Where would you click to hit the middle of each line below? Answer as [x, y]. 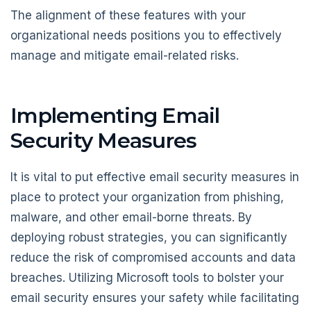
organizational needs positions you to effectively [146, 36]
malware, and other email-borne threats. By [131, 217]
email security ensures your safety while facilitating [155, 297]
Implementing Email [115, 116]
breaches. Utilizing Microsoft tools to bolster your [147, 277]
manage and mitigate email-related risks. [125, 56]
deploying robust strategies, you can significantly [149, 237]
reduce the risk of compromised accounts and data [153, 257]
